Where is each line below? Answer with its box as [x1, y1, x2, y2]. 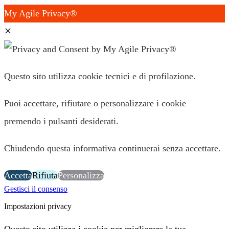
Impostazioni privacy [4, 201, 72, 211]
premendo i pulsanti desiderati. [4, 116, 121, 126]
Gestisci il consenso [4, 184, 67, 193]
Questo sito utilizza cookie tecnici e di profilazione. [4, 71, 198, 81]
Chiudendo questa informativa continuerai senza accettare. [4, 143, 223, 153]
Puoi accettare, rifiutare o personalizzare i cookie [4, 98, 186, 108]
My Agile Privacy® [4, 8, 77, 18]
